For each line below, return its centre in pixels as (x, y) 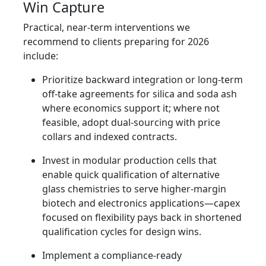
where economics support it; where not (131, 108)
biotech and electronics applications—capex (141, 203)
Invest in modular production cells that (129, 161)
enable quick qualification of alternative (131, 175)
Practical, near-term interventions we (107, 28)
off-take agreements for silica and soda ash (140, 94)
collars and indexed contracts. (110, 137)
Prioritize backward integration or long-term (142, 80)
